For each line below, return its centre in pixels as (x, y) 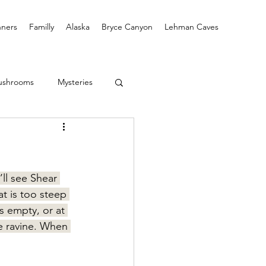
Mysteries (75, 82)
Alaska (78, 27)
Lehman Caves (191, 27)
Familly (42, 27)
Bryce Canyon (127, 27)
